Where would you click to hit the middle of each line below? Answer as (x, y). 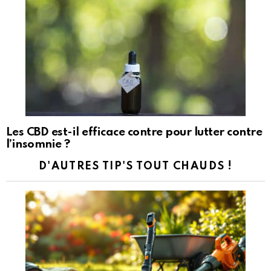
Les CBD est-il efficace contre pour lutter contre (134, 132)
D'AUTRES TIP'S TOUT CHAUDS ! (135, 167)
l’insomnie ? (38, 145)
